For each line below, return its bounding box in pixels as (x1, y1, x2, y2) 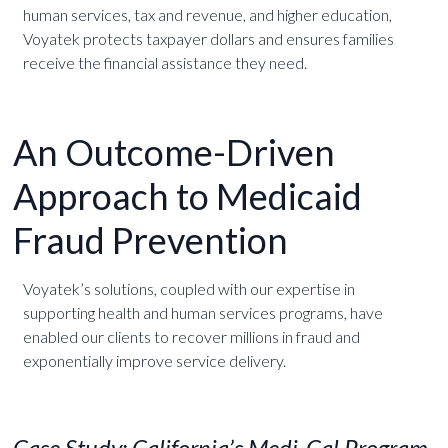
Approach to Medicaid (12, 174, 362, 218)
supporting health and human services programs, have (22, 303, 383, 322)
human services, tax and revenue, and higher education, (22, 5, 392, 24)
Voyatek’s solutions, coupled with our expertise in (22, 279, 355, 298)
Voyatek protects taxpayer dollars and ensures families (22, 29, 394, 48)
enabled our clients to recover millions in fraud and (22, 327, 360, 346)
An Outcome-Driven (12, 130, 335, 174)
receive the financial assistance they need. (22, 53, 307, 72)
